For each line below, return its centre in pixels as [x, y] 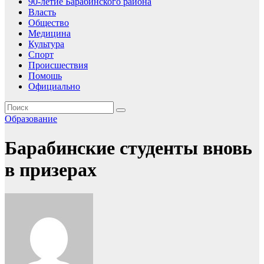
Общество [49, 23]
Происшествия [58, 65]
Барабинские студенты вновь [128, 148]
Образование [31, 119]
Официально [54, 87]
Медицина [49, 34]
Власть [42, 12]
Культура [46, 44]
